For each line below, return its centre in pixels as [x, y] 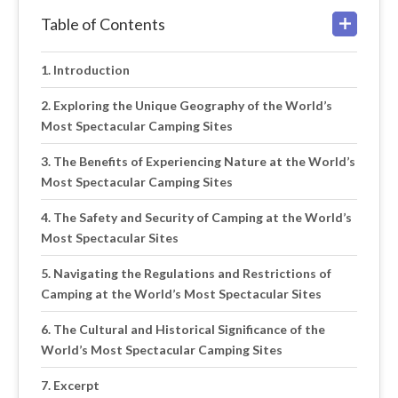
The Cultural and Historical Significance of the [189, 329]
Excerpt [76, 385]
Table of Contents [103, 24]
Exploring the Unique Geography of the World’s [192, 105]
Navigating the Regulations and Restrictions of [192, 273]
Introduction [91, 70]
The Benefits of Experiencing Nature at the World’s [204, 161]
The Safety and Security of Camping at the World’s [202, 217]
